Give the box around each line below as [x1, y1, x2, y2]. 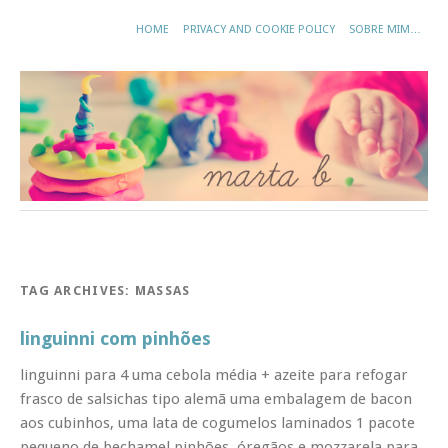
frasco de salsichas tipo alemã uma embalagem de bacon [20, 389, 412, 408]
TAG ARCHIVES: [20, 282, 135, 298]
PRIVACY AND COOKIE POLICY [183, 23, 335, 36]
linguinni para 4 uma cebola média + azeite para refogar [20, 365, 408, 384]
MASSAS [134, 282, 191, 298]
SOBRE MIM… [349, 23, 421, 36]
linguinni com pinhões [20, 327, 211, 349]
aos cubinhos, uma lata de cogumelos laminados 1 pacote [20, 413, 415, 432]
